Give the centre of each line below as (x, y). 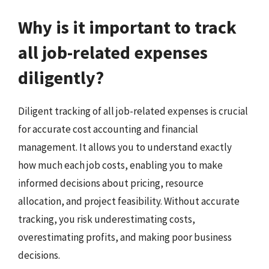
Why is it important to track (127, 27)
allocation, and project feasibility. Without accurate (129, 201)
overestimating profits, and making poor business (125, 237)
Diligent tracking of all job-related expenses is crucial (133, 111)
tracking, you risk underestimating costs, (107, 219)
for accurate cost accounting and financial (108, 129)
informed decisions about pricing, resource (111, 183)
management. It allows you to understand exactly (125, 147)
